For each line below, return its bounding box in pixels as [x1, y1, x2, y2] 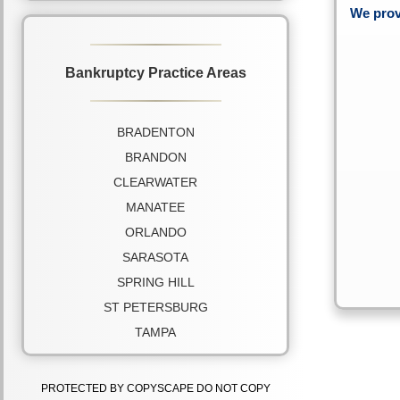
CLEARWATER [113, 175, 197, 189]
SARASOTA [122, 250, 188, 264]
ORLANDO [124, 225, 187, 239]
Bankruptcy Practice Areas [64, 64, 246, 80]
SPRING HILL [116, 275, 195, 289]
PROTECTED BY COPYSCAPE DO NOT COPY [40, 382, 271, 395]
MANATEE [126, 200, 185, 214]
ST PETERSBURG [103, 300, 208, 314]
